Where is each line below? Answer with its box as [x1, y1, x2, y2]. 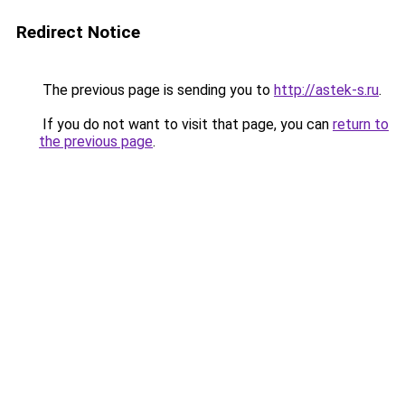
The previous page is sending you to [39, 81, 274, 99]
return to [333, 116, 389, 133]
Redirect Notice [16, 22, 140, 42]
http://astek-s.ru [274, 81, 379, 99]
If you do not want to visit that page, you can [39, 116, 333, 133]
